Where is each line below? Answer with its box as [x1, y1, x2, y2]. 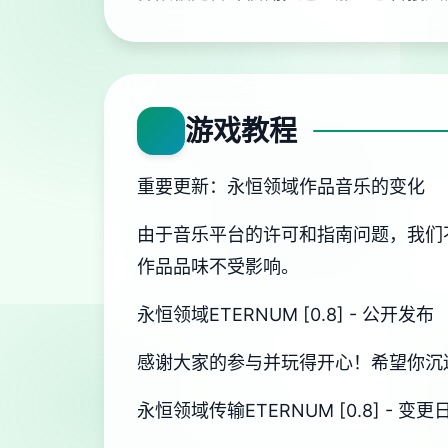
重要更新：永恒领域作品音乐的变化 [137, 176, 425, 197]
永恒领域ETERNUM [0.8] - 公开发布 [137, 304, 434, 325]
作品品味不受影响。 [137, 256, 299, 277]
